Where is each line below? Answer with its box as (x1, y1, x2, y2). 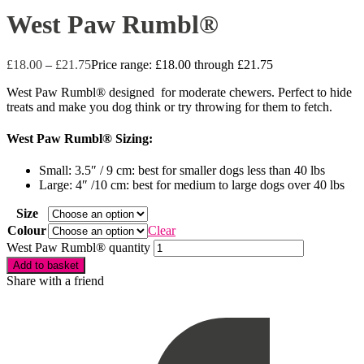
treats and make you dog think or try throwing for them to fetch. (6, 99, 332, 114)
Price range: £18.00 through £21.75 (91, 57, 273, 71)
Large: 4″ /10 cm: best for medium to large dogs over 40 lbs (39, 178, 344, 193)
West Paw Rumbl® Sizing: (6, 132, 153, 146)
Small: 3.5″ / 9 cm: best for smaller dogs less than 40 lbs (39, 163, 325, 178)
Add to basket (13, 259, 79, 272)
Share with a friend (6, 274, 104, 288)
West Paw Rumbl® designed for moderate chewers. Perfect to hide (6, 84, 352, 99)
